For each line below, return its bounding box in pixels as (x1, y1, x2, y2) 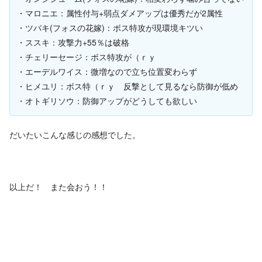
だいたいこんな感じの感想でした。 (9, 129, 140, 141)
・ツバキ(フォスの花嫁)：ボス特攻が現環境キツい (17, 22, 203, 34)
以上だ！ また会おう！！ (9, 181, 108, 193)
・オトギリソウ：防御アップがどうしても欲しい (17, 95, 197, 107)
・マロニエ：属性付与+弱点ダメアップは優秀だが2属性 (17, 7, 223, 19)
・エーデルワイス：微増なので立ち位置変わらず (17, 65, 197, 78)
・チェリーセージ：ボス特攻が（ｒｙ (17, 51, 156, 63)
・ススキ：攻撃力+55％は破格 (17, 36, 129, 49)
